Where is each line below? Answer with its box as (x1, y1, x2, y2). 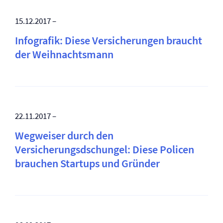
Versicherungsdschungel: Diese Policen (15, 142, 194, 156)
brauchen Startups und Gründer (15, 156, 160, 170)
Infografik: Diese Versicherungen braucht (15, 33, 202, 47)
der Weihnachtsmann (15, 47, 113, 61)
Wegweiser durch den (15, 128, 113, 142)
